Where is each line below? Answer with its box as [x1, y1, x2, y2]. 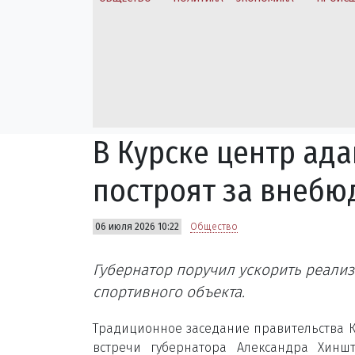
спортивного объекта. [93, 282, 245, 301]
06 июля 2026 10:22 [95, 220, 179, 232]
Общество [190, 220, 238, 232]
